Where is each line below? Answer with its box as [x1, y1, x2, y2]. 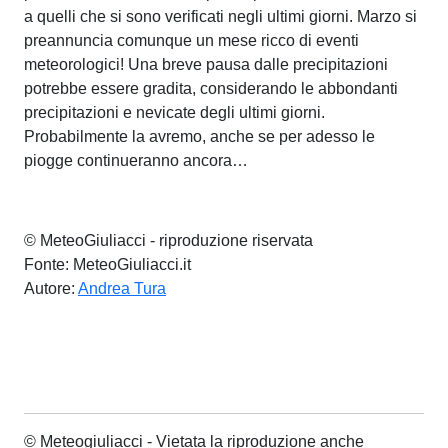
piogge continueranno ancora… [24, 151, 248, 169]
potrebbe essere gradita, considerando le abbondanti [24, 79, 398, 97]
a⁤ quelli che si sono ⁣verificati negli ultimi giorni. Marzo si [24, 7, 417, 25]
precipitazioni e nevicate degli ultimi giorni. [24, 103, 325, 121]
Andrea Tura [78, 279, 166, 297]
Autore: [24, 279, 78, 297]
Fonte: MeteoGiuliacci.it [24, 255, 191, 273]
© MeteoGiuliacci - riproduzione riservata [24, 231, 313, 249]
